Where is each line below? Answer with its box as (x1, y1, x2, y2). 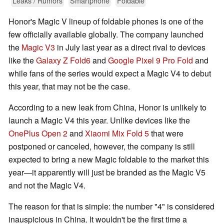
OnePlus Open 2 (8, 127, 67, 139)
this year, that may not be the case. (8, 80, 132, 92)
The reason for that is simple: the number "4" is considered (8, 200, 214, 212)
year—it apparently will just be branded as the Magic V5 (8, 166, 205, 178)
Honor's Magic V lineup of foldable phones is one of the (8, 15, 203, 27)
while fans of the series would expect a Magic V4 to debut (8, 67, 211, 79)
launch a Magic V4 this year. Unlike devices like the (8, 114, 190, 126)
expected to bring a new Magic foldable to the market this (8, 153, 209, 165)
